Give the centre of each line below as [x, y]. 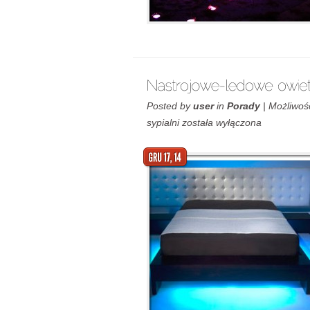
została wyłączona [220, 122]
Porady [244, 106]
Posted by [170, 106]
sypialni [163, 122]
